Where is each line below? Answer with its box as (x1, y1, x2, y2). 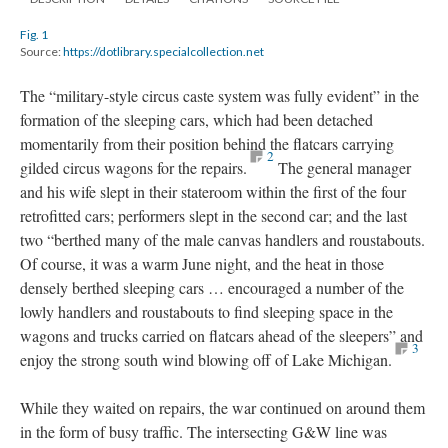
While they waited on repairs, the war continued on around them (20, 396, 425, 418)
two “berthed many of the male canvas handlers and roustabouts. (20, 228, 425, 250)
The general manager (274, 156, 411, 178)
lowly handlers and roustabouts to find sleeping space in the (20, 300, 393, 322)
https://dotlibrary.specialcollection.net (63, 43, 264, 59)
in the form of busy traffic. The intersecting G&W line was (20, 420, 387, 442)
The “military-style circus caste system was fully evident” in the (20, 84, 419, 106)
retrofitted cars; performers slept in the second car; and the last (20, 204, 407, 226)
